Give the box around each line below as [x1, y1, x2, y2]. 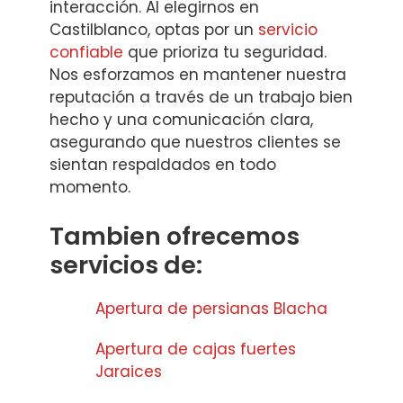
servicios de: [49, 247, 202, 282]
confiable [49, 41, 123, 64]
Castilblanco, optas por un [49, 19, 258, 41]
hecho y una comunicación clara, [49, 109, 313, 131]
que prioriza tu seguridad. [123, 41, 327, 64]
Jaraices [95, 360, 162, 382]
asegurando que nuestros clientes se [49, 131, 341, 154]
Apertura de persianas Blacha [95, 297, 327, 319]
